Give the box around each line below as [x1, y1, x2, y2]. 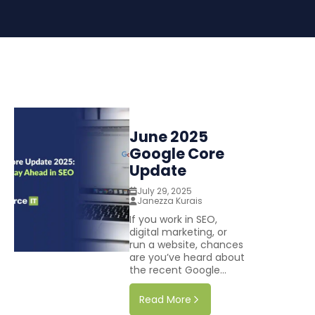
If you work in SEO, [129, 212, 217, 227]
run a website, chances [129, 238, 243, 252]
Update [129, 160, 186, 181]
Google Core [129, 143, 224, 165]
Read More [139, 292, 191, 307]
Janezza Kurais [137, 195, 202, 207]
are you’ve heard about [129, 250, 245, 265]
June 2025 [129, 127, 208, 148]
